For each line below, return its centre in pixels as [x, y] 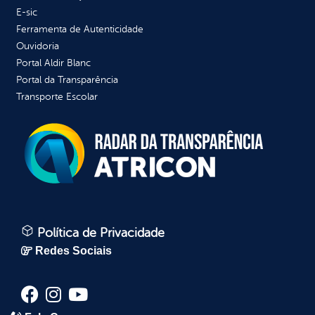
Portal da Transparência [67, 80]
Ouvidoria [38, 46]
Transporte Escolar [57, 97]
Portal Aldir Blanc [53, 63]
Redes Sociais [73, 251]
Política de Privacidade [99, 233]
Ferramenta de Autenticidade [80, 30]
